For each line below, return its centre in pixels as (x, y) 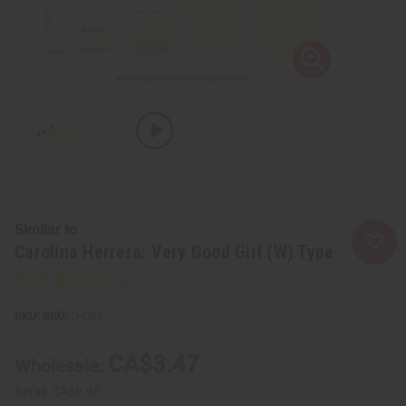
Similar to (46, 229)
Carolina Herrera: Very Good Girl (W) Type (174, 251)
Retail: (33, 391)
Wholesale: (61, 366)
